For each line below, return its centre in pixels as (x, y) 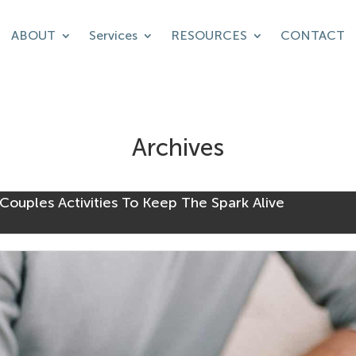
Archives (178, 147)
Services (113, 35)
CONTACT (312, 35)
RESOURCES (209, 35)
